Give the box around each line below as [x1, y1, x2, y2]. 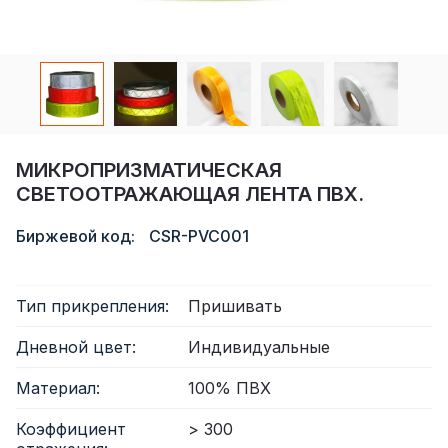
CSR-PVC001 [149, 225, 249, 246]
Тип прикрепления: [16, 295, 169, 316]
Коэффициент [16, 418, 126, 439]
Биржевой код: [16, 225, 139, 246]
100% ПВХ [188, 377, 271, 398]
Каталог [20, 46, 89, 67]
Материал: [16, 377, 100, 398]
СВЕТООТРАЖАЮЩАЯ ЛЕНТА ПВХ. [16, 181, 364, 206]
